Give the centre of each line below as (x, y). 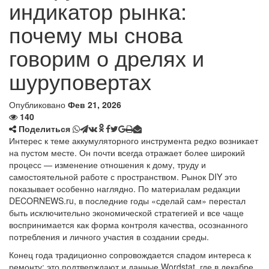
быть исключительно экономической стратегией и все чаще (126, 213)
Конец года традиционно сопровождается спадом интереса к (130, 255)
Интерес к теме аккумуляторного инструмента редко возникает (134, 141)
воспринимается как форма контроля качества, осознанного (128, 225)
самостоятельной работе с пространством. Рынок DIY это (123, 177)
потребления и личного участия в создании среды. (109, 237)
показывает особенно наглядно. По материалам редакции (125, 189)
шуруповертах (80, 81)
